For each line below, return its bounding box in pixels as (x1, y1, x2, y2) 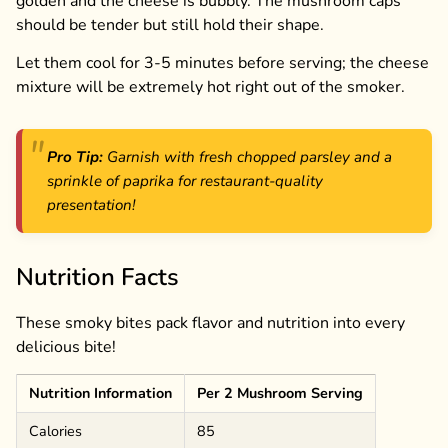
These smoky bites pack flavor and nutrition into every (16, 312, 405, 335)
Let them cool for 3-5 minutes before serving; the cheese (16, 52, 429, 75)
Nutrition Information (29, 382, 172, 403)
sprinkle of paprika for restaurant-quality (47, 171, 323, 192)
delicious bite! (16, 336, 116, 359)
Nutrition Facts (16, 261, 179, 294)
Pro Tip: (47, 147, 103, 168)
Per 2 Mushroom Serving (197, 382, 363, 403)
